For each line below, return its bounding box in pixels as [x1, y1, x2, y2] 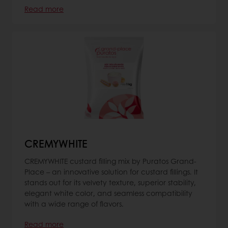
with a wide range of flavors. [24, 198, 124, 209]
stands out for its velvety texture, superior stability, [24, 177, 196, 187]
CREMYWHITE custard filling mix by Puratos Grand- [24, 155, 196, 166]
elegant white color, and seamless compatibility [24, 187, 192, 198]
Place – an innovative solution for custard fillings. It [24, 166, 198, 177]
